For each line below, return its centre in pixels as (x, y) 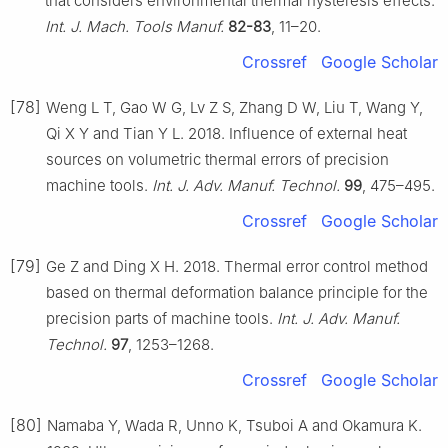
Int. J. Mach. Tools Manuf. (134, 26)
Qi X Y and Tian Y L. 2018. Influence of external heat (226, 133)
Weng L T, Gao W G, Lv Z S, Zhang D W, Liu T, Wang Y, (234, 107)
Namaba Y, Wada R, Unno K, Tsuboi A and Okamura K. (234, 425)
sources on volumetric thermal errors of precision (217, 159)
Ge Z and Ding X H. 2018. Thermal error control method (237, 266)
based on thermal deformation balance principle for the (237, 292)
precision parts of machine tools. (161, 318)
